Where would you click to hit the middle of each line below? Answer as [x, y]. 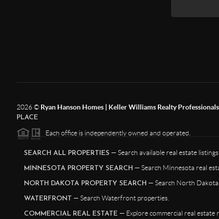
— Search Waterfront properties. [120, 198]
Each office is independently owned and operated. [116, 133]
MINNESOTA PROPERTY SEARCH [78, 169]
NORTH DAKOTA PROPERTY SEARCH [85, 184]
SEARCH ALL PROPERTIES [66, 153]
